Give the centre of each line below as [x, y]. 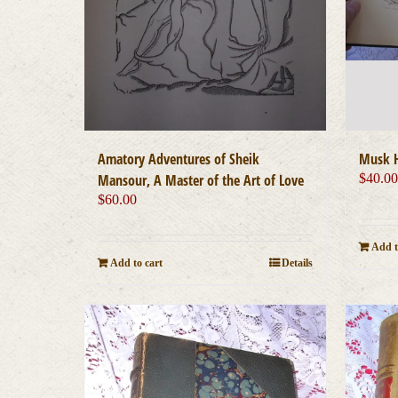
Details [298, 263]
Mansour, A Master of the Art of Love [201, 181]
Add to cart [137, 263]
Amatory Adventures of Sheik [179, 159]
